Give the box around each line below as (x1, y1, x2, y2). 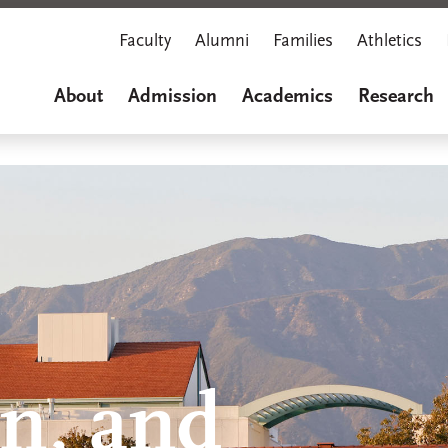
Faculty (119, 31, 171, 51)
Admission (128, 87, 217, 107)
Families (273, 31, 333, 51)
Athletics (357, 31, 422, 51)
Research (358, 87, 434, 107)
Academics (242, 87, 333, 107)
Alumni (195, 31, 249, 51)
